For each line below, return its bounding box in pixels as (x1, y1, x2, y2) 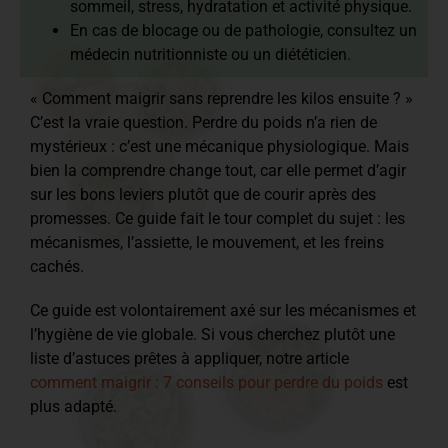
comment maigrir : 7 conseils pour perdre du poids (30, 372, 383, 392)
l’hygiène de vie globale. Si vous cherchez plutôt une (30, 324, 395, 344)
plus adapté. (30, 396, 117, 416)
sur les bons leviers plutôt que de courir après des (30, 184, 376, 204)
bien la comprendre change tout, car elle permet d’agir (30, 160, 406, 180)
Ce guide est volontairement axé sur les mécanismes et (30, 300, 416, 320)
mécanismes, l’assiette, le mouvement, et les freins (30, 232, 384, 252)
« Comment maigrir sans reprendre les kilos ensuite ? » (30, 88, 413, 108)
